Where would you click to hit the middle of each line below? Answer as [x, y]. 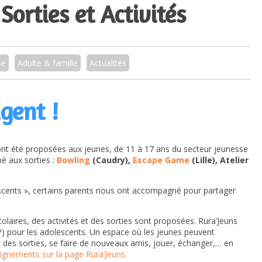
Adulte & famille [48, 63]
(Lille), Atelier [219, 160]
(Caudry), [111, 160]
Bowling [72, 160]
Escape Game [161, 160]
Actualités [108, 63]
